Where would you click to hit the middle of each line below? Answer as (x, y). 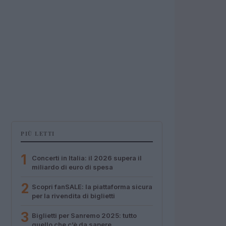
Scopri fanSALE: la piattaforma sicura (92, 187)
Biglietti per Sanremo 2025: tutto (84, 215)
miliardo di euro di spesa (72, 167)
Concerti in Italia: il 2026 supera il (87, 158)
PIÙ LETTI (38, 134)
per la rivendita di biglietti (73, 196)
